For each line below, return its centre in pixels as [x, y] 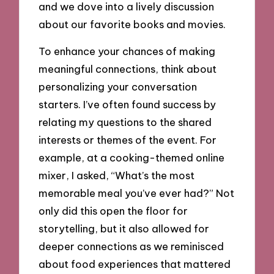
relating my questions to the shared [125, 122]
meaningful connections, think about [128, 69]
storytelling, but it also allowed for [124, 229]
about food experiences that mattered [135, 264]
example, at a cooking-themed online [132, 158]
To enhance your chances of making [127, 51]
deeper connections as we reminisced [131, 246]
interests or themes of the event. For [128, 140]
